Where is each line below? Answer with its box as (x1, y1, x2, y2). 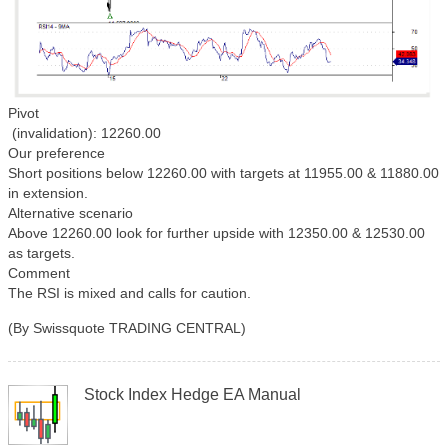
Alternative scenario (8, 205, 133, 222)
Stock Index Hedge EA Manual (84, 386, 301, 404)
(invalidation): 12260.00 (8, 125, 161, 142)
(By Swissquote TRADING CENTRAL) (8, 320, 246, 337)
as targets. (8, 245, 75, 262)
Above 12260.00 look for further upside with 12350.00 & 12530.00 (8, 225, 425, 242)
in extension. (8, 185, 88, 202)
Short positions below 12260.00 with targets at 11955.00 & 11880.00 (8, 165, 439, 182)
